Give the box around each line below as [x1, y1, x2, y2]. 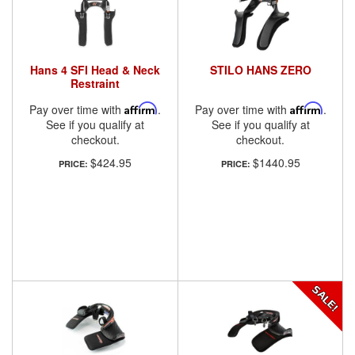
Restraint [71, 74, 120, 91]
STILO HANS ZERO [209, 61, 311, 78]
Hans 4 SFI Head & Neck [30, 61, 160, 78]
